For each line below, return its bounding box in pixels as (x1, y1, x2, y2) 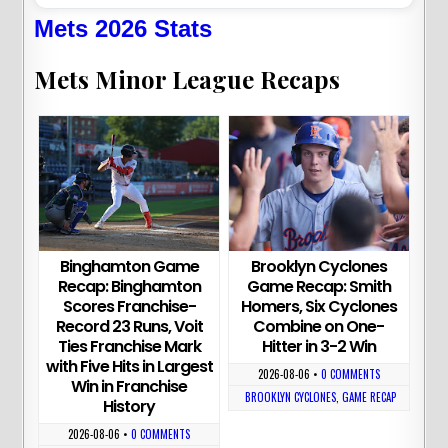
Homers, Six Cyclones (240, 295, 397, 319)
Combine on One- (253, 315, 385, 339)
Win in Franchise (71, 375, 188, 399)
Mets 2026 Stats (34, 14, 213, 42)
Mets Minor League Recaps (34, 63, 341, 95)
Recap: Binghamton (57, 275, 201, 299)
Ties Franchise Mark (57, 335, 201, 359)
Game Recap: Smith (246, 275, 391, 299)
